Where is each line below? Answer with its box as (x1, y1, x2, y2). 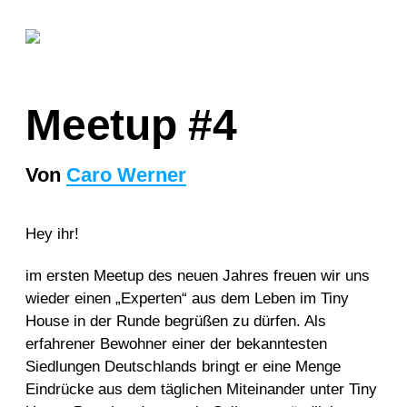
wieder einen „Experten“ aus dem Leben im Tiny (25, 289, 349, 307)
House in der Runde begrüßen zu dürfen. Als (25, 312, 326, 330)
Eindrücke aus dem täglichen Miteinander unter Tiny (25, 380, 377, 398)
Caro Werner (66, 163, 186, 186)
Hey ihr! (25, 224, 79, 243)
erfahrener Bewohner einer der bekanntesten (25, 334, 327, 352)
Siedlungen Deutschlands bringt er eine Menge (25, 357, 341, 375)
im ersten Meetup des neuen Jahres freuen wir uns (25, 266, 370, 284)
